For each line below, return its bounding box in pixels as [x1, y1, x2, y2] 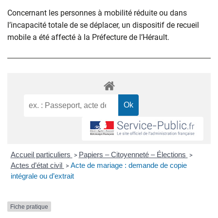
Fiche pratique [10, 203, 48, 210]
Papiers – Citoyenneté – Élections [78, 150, 188, 159]
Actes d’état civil [10, 161, 64, 169]
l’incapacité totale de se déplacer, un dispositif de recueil [7, 20, 199, 30]
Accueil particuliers [10, 150, 73, 159]
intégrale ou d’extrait [10, 171, 74, 180]
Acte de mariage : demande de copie [70, 161, 187, 169]
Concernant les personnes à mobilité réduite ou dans [7, 8, 187, 18]
